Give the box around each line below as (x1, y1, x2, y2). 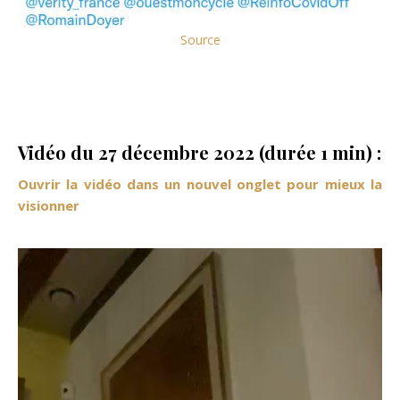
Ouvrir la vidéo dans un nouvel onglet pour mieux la (18, 174, 382, 193)
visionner (18, 196, 79, 214)
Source (179, 30, 221, 48)
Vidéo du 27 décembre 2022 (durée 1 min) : (18, 139, 381, 164)
